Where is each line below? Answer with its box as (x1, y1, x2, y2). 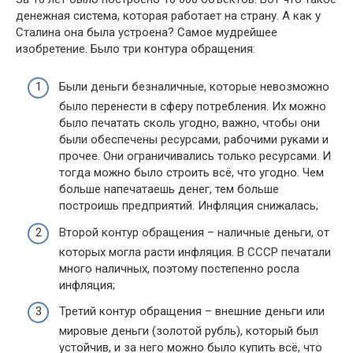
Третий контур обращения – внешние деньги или (59, 304, 325, 319)
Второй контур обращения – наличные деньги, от (59, 225, 329, 240)
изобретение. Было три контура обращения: (16, 41, 255, 56)
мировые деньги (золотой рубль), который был (59, 324, 318, 339)
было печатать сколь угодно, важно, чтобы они (59, 116, 320, 131)
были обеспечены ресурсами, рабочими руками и (59, 132, 329, 147)
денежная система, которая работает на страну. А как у (16, 8, 321, 23)
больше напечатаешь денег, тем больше (59, 182, 279, 197)
